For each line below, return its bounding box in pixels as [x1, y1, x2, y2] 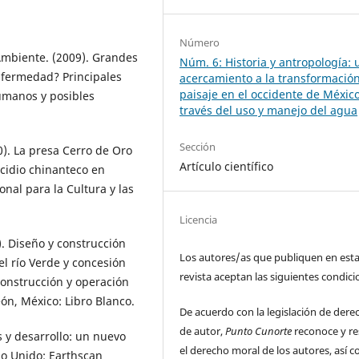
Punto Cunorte [225, 323, 292, 338]
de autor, [179, 323, 226, 338]
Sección [179, 139, 216, 154]
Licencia [179, 212, 218, 227]
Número [179, 34, 220, 50]
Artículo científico [179, 158, 274, 174]
